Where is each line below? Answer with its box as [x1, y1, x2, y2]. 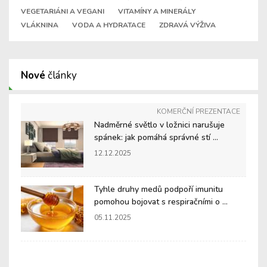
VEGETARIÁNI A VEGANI [21, 7, 104, 17]
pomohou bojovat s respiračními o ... [94, 195, 228, 207]
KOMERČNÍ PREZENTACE [157, 107, 240, 117]
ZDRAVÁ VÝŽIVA [159, 20, 216, 30]
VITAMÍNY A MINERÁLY [118, 7, 195, 17]
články [45, 69, 77, 83]
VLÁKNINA [21, 20, 58, 30]
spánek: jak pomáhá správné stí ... [94, 132, 218, 144]
